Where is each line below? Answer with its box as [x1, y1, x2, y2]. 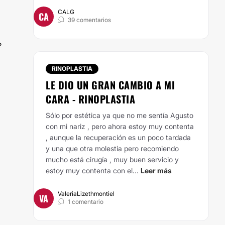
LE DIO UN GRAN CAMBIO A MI [46, 77, 175, 92]
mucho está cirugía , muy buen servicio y [46, 155, 179, 164]
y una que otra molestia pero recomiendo [46, 144, 179, 153]
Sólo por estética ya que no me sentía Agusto [46, 111, 193, 120]
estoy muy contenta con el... [46, 166, 139, 175]
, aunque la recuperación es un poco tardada [46, 133, 191, 142]
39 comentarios [68, 16, 111, 24]
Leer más [141, 166, 172, 175]
